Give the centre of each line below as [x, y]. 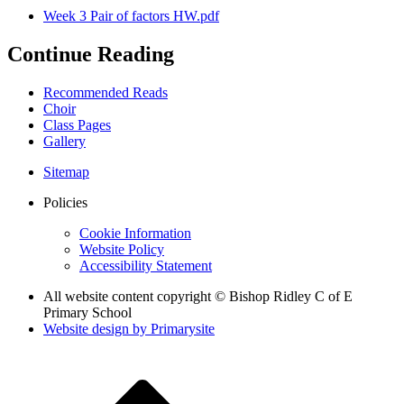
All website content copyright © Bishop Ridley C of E [198, 296]
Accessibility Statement [146, 265]
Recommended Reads [106, 92]
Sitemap [66, 171]
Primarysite [183, 328]
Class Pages [77, 124]
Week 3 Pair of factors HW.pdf [131, 16]
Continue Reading [91, 54]
